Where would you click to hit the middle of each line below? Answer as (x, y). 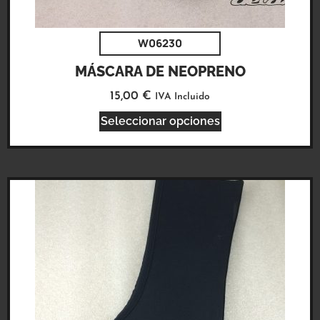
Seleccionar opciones (160, 121)
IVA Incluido (182, 97)
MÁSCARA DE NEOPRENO (160, 72)
